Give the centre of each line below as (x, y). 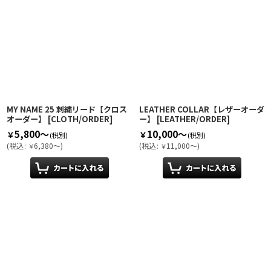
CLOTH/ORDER (80, 119)
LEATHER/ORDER (193, 119)
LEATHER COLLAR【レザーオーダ (202, 109)
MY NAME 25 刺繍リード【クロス (67, 109)
